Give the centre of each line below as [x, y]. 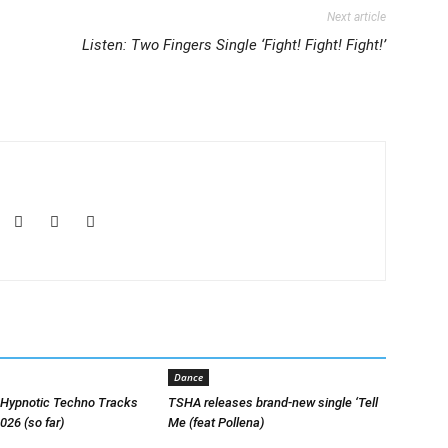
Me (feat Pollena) [216, 422]
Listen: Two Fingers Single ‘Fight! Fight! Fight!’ [234, 45]
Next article [356, 17]
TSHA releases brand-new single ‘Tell [273, 402]
